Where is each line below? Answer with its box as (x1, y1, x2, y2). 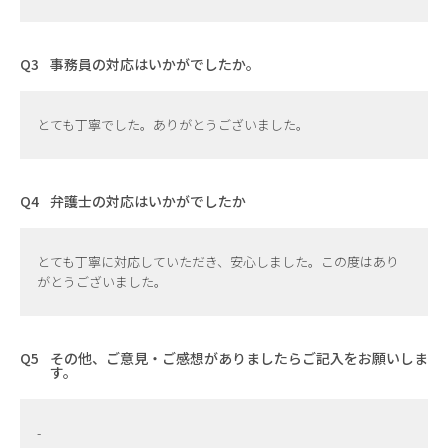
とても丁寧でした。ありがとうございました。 (37, 114, 309, 134)
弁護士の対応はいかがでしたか (50, 190, 246, 211)
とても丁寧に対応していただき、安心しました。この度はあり (37, 251, 399, 271)
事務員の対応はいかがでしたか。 (50, 53, 260, 74)
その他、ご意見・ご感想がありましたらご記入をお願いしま (50, 347, 428, 368)
